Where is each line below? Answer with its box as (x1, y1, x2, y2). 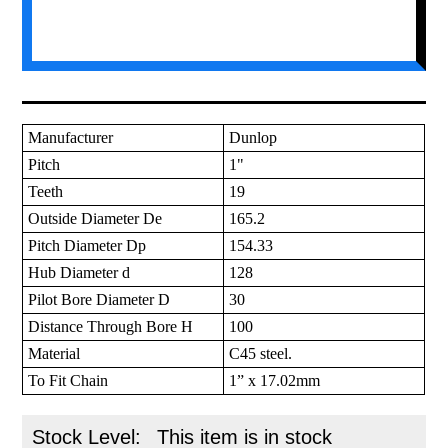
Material (28, 345, 81, 363)
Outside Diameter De (28, 210, 163, 228)
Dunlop (229, 129, 278, 147)
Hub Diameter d (28, 264, 131, 282)
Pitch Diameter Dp (28, 237, 147, 255)
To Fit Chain (28, 372, 109, 390)
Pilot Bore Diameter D (28, 291, 171, 309)
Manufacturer (28, 129, 114, 147)
